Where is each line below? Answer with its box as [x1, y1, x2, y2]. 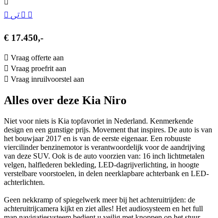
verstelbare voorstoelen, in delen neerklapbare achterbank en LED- [4, 169, 209, 178]
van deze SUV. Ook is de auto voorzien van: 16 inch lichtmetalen [4, 152, 204, 161]
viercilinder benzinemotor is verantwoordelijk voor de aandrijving [4, 143, 205, 152]
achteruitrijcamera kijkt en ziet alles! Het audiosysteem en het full [4, 204, 203, 213]
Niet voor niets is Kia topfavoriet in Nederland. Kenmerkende [4, 117, 193, 126]
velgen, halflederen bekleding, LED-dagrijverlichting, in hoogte [4, 161, 199, 169]
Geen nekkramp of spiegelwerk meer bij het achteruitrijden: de [4, 196, 195, 204]
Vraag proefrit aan [11, 64, 66, 73]
